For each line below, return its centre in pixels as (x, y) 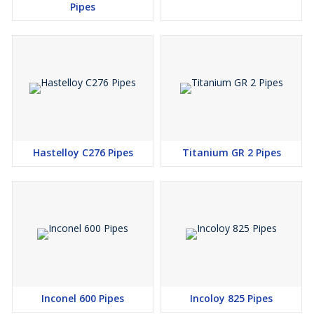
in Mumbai (31, 11)
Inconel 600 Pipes (83, 298)
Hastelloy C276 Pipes (83, 152)
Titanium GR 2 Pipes (231, 152)
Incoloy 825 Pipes (231, 298)
